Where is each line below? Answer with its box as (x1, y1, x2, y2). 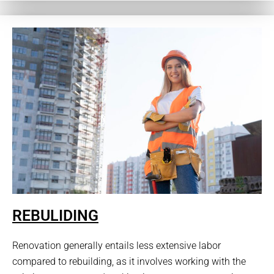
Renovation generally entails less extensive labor (12, 239, 221, 251)
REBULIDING (12, 206, 98, 224)
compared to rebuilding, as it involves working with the (12, 255, 246, 267)
